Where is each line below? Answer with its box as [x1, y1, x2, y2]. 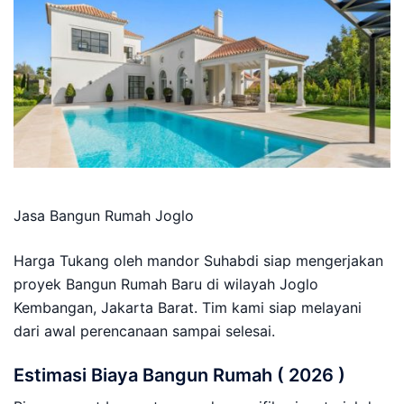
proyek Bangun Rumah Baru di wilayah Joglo [14, 275, 318, 293]
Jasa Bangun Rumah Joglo [14, 207, 194, 225]
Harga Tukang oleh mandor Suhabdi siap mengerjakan [14, 252, 383, 270]
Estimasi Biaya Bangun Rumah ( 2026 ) [14, 364, 345, 386]
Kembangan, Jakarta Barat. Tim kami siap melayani [14, 298, 362, 317]
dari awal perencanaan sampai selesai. [14, 322, 275, 340]
